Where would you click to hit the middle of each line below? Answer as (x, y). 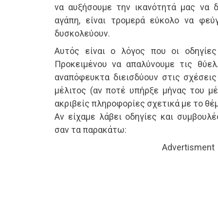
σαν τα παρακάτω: (91, 130)
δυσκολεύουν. (82, 34)
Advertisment (188, 147)
